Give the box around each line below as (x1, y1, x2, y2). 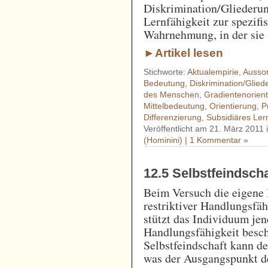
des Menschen (144, 90, 200, 100)
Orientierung (209, 101, 257, 111)
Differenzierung (144, 112, 202, 123)
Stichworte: (144, 67, 188, 77)
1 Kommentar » (190, 135, 249, 145)
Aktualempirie (187, 67, 239, 77)
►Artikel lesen (144, 47, 224, 60)
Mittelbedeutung (144, 101, 205, 111)
